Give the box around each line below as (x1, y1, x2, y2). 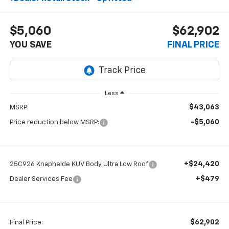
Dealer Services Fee (9, 175, 73, 182)
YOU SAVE (9, 40, 52, 50)
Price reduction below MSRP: (9, 119, 99, 126)
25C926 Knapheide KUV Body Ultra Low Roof (9, 161, 148, 168)
